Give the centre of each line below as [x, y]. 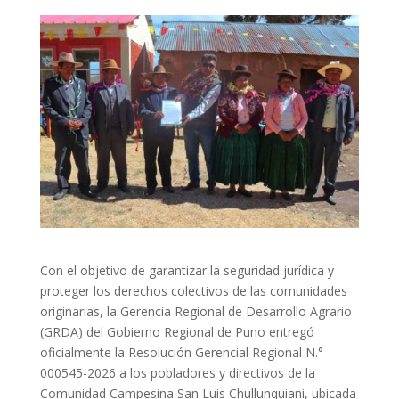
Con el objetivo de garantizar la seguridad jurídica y [187, 270]
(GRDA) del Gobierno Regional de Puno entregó [177, 331]
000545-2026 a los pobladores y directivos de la [177, 372]
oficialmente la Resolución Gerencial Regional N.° [181, 352]
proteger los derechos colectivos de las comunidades [193, 290]
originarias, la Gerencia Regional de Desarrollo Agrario [195, 311]
